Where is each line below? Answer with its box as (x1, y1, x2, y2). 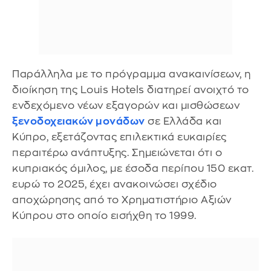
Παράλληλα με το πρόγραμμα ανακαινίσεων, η (12, 68, 251, 79)
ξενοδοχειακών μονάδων (12, 116, 145, 126)
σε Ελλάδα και (145, 116, 222, 126)
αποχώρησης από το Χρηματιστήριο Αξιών (12, 194, 232, 205)
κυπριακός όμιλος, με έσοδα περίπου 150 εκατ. (12, 163, 253, 174)
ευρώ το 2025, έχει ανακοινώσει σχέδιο (12, 178, 217, 189)
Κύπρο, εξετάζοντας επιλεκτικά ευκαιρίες (12, 131, 227, 142)
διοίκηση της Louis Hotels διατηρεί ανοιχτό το (12, 84, 249, 95)
